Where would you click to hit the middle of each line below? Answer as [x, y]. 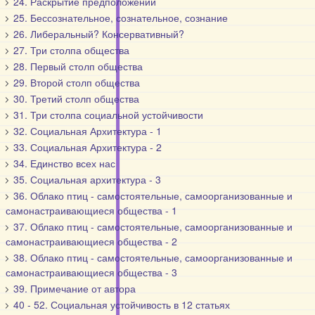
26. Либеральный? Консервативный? [99, 34]
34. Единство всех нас [65, 163]
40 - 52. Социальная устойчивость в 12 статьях [122, 304]
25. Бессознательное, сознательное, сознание [121, 18]
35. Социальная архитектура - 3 [88, 179]
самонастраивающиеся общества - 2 [92, 241]
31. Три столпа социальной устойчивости [109, 115]
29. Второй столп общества [77, 82]
